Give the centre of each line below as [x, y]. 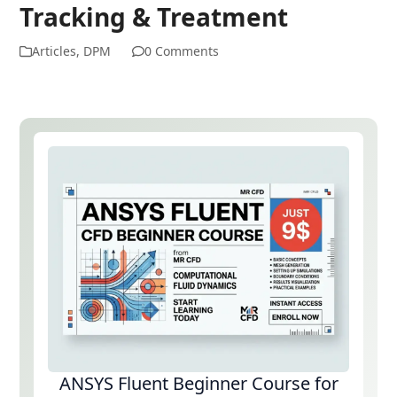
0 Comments [182, 51]
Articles [54, 51]
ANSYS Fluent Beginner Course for [198, 383]
